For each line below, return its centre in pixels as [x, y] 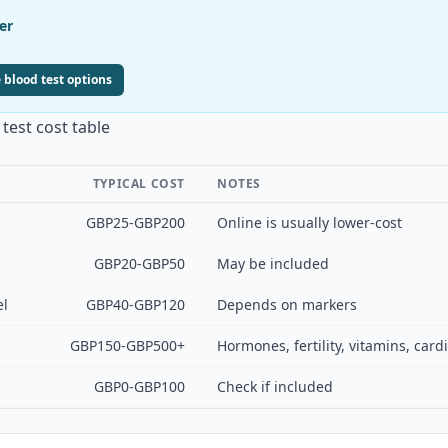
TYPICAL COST [138, 183]
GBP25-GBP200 [135, 222]
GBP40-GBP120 [135, 304]
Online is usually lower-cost [309, 222]
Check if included [275, 386]
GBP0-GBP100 [139, 386]
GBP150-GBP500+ [127, 345]
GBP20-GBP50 [139, 263]
